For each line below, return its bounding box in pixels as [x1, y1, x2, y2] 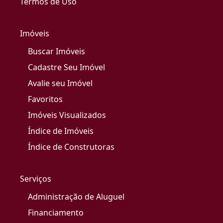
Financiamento [28, 207, 84, 219]
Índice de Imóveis [28, 125, 94, 137]
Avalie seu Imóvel [28, 78, 93, 89]
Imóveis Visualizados [28, 110, 106, 121]
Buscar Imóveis [28, 46, 85, 57]
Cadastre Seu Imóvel [28, 62, 105, 73]
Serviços [20, 173, 51, 185]
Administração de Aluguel [28, 191, 124, 203]
